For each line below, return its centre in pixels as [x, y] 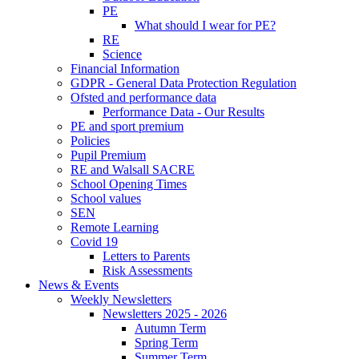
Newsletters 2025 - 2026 [165, 314]
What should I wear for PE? [205, 26]
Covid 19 [94, 242]
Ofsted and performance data [143, 98]
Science [122, 54]
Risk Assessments [147, 271]
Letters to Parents [146, 256]
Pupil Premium [108, 155]
